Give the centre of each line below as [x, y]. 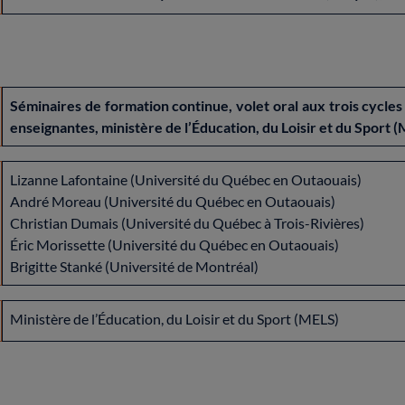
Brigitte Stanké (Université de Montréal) [134, 266]
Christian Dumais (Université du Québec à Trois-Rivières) [187, 223]
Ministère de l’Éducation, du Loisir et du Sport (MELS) [176, 319]
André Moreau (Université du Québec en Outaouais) [174, 201]
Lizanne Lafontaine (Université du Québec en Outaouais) [186, 179]
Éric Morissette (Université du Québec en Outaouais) [174, 245]
